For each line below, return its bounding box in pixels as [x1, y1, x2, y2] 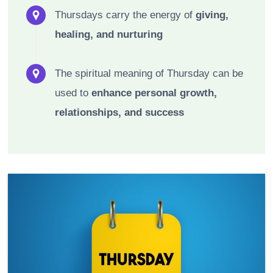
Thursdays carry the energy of [55, 9, 196, 21]
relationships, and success [55, 106, 184, 118]
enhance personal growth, [91, 87, 217, 99]
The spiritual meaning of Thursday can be [55, 67, 243, 79]
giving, [196, 9, 229, 21]
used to [55, 87, 91, 99]
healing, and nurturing [55, 28, 163, 40]
